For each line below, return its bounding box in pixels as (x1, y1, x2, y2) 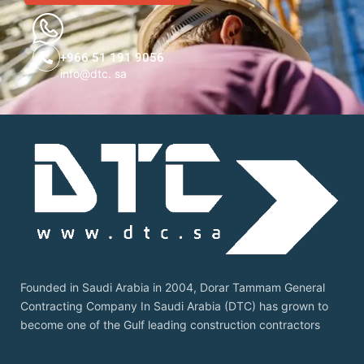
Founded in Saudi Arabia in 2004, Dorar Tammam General (20, 280, 325, 295)
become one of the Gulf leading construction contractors (20, 318, 320, 332)
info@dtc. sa (60, 66, 127, 80)
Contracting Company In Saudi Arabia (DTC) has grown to (20, 299, 328, 314)
